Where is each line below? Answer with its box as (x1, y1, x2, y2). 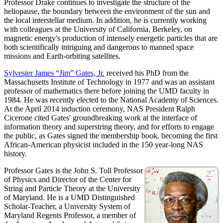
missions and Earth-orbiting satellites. (4, 52, 120, 61)
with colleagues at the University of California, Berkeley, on (4, 25, 192, 34)
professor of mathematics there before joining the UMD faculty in (4, 87, 209, 96)
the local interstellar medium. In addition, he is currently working (4, 16, 207, 25)
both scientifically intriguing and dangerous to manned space (4, 43, 194, 52)
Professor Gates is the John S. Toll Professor (4, 166, 143, 175)
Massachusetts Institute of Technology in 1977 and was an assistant (4, 78, 215, 87)
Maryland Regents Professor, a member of (4, 211, 136, 220)
